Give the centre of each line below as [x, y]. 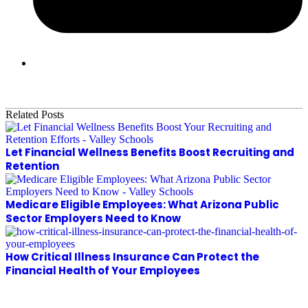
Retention [32, 166]
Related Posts [35, 114]
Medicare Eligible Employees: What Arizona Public [142, 204]
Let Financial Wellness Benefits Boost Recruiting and [150, 152]
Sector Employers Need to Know [93, 218]
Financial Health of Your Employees [103, 270]
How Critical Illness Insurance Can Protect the [132, 256]
